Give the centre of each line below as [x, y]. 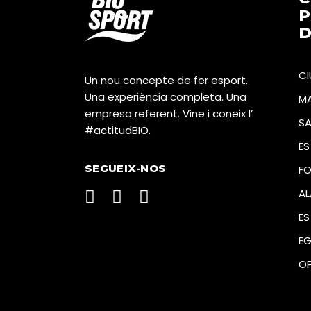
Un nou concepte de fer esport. [166, 80]
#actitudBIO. [118, 130]
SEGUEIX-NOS [126, 168]
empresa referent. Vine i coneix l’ [169, 113]
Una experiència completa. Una [166, 96]
